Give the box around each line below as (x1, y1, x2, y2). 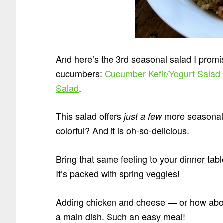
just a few (124, 110, 162, 123)
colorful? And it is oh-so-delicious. (56, 124, 189, 137)
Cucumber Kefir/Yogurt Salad (105, 67, 220, 80)
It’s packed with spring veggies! (56, 167, 180, 180)
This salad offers (56, 110, 124, 123)
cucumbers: (56, 67, 105, 80)
